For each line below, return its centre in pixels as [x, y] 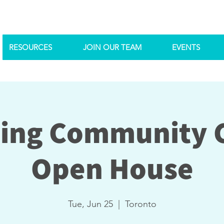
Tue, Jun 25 [90, 204]
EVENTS [186, 47]
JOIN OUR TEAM [112, 47]
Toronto [140, 204]
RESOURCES [30, 47]
